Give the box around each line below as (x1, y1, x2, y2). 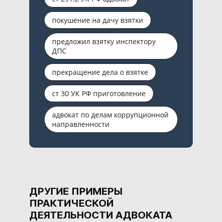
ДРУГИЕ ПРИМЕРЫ (29, 185, 122, 198)
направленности (52, 119, 110, 129)
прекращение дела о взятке (52, 67, 148, 77)
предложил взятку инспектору (52, 36, 156, 46)
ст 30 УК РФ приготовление (52, 89, 146, 99)
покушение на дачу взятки (52, 15, 143, 25)
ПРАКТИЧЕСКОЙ (29, 197, 113, 210)
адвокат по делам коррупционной (52, 110, 168, 120)
